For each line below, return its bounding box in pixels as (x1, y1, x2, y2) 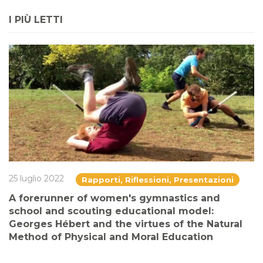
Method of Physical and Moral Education (9, 231, 213, 242)
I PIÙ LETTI (9, 14, 63, 26)
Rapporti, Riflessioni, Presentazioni (82, 174, 234, 184)
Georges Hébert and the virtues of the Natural (9, 218, 242, 230)
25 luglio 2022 (9, 173, 64, 184)
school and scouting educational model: (9, 205, 214, 217)
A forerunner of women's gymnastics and (9, 192, 220, 204)
